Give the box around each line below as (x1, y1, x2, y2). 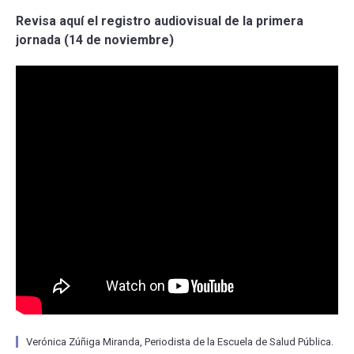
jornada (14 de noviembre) (16, 32, 174, 47)
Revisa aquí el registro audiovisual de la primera (16, 13, 303, 28)
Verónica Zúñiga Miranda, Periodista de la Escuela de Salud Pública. (26, 335, 333, 348)
